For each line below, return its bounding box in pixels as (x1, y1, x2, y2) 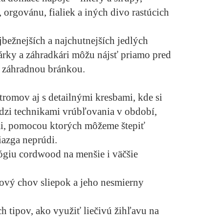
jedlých (117, 35, 148, 47)
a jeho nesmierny (71, 176, 144, 189)
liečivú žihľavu (84, 205, 147, 217)
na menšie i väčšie (64, 148, 138, 160)
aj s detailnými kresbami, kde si (30, 91, 162, 104)
